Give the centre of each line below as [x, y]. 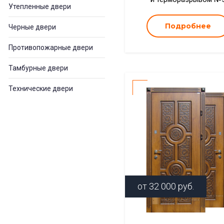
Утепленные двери [40, 6]
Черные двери [32, 27]
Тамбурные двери [38, 68]
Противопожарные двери [51, 47]
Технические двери [41, 88]
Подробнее [188, 26]
